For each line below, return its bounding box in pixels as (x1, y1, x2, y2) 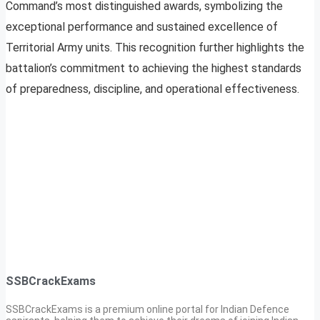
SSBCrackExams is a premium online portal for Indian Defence (6, 303, 289, 315)
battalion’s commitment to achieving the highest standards (6, 61, 301, 76)
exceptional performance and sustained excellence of (6, 20, 278, 34)
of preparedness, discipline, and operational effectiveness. (6, 82, 299, 96)
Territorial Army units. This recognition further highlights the (6, 41, 304, 55)
